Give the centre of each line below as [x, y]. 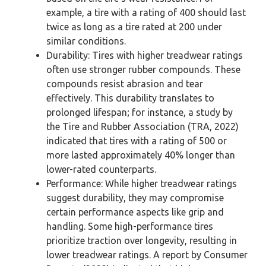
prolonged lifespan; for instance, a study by [140, 112]
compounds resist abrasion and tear [125, 84]
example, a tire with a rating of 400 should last [146, 12]
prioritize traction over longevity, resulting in [142, 240]
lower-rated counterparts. [101, 169]
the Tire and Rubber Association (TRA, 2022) [142, 126]
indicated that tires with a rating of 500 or [137, 141]
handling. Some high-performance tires [130, 226]
